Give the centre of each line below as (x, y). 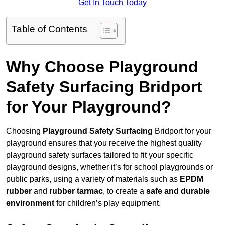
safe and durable (178, 191)
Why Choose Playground (102, 67)
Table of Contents (49, 29)
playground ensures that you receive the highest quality (104, 143)
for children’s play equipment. (107, 203)
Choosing (24, 131)
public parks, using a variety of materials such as (93, 179)
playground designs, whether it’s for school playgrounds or (109, 167)
